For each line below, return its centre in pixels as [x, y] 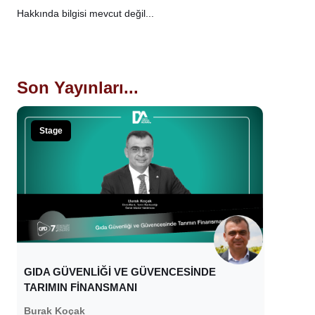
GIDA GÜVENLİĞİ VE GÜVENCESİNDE [120, 272]
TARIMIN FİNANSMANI [81, 288]
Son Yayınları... [78, 87]
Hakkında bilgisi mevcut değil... [85, 13]
